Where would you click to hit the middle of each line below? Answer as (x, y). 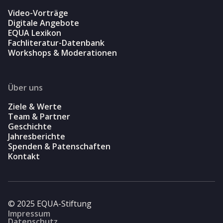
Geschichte (30, 126)
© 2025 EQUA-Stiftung (50, 203)
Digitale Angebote (44, 23)
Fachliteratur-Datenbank (56, 43)
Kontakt (24, 156)
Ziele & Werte (35, 106)
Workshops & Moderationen (62, 53)
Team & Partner (39, 116)
